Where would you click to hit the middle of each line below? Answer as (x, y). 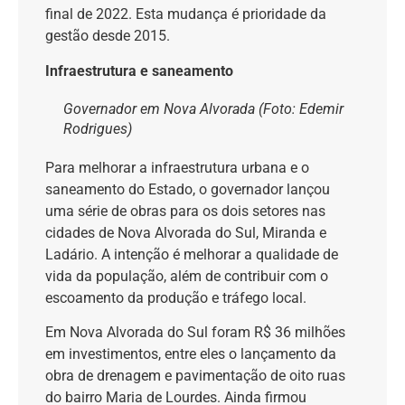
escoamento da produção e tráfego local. (176, 297)
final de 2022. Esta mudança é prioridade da (186, 14)
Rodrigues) (98, 128)
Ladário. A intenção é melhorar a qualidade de (192, 254)
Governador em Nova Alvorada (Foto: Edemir (203, 108)
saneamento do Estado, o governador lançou (188, 189)
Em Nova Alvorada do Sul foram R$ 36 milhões (195, 333)
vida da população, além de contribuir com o (187, 276)
